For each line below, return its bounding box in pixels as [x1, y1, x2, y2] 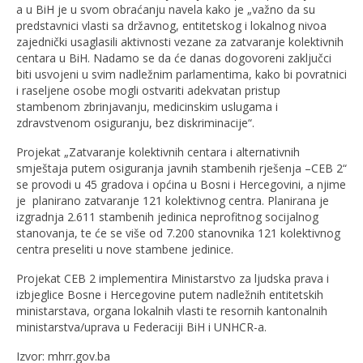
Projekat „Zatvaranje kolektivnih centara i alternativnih [16, 143, 300, 160]
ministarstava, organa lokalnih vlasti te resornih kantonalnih [16, 302, 327, 318]
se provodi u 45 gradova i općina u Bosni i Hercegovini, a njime [16, 176, 346, 192]
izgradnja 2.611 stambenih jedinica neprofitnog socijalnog [16, 208, 318, 224]
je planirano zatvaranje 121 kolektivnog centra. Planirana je [16, 192, 329, 208]
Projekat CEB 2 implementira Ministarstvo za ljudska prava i [16, 270, 329, 286]
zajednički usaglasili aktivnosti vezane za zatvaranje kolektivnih [16, 33, 344, 49]
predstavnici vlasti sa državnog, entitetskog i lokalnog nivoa [16, 17, 327, 33]
